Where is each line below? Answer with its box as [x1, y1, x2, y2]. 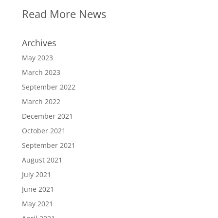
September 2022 [21, 82, 75, 91]
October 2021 [21, 126, 66, 135]
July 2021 [21, 169, 51, 179]
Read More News [21, 6, 106, 21]
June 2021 [21, 184, 54, 194]
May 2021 [21, 199, 53, 208]
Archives [21, 36, 56, 49]
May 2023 [21, 53, 53, 62]
